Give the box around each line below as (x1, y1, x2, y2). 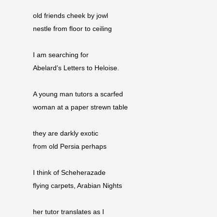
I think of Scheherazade (33, 169, 106, 177)
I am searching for (33, 51, 89, 59)
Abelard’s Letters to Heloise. (33, 64, 119, 72)
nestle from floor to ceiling (33, 25, 112, 33)
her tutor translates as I (33, 208, 104, 216)
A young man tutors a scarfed (33, 91, 123, 98)
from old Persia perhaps (33, 143, 107, 151)
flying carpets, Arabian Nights (33, 182, 122, 190)
